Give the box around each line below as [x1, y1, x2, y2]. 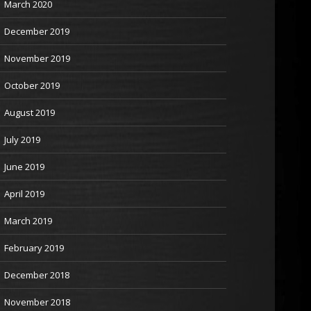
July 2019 [4, 133, 40, 146]
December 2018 [4, 269, 69, 281]
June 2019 [4, 160, 44, 173]
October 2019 [4, 79, 60, 92]
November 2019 [4, 52, 70, 65]
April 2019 [4, 187, 44, 200]
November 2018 [4, 296, 70, 308]
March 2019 [4, 215, 52, 227]
